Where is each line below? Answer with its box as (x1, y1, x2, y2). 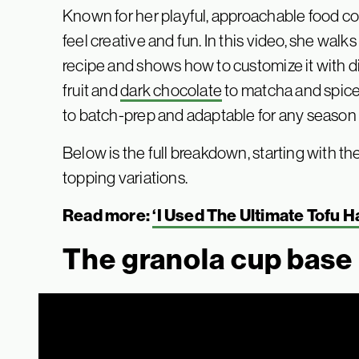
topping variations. (63, 168, 188, 188)
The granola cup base (63, 242, 353, 277)
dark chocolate (120, 81, 223, 100)
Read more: (63, 205, 153, 227)
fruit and (63, 81, 121, 100)
